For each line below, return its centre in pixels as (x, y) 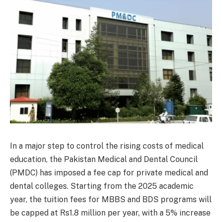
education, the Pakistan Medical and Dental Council (104, 159)
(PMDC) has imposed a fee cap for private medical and (109, 172)
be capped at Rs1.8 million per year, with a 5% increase (110, 213)
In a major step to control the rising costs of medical (107, 146)
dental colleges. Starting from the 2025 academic (102, 186)
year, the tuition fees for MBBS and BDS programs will (111, 199)
